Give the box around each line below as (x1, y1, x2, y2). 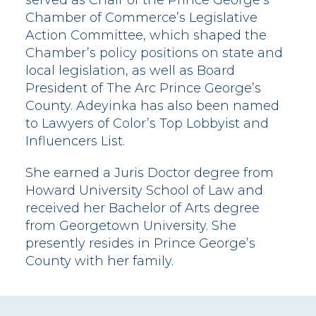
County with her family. (25, 253, 174, 269)
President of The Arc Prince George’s (25, 80, 261, 97)
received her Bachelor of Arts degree (25, 200, 260, 217)
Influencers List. (25, 133, 125, 150)
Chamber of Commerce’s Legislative (25, 10, 257, 26)
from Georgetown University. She (25, 218, 236, 234)
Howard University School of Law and (25, 183, 263, 199)
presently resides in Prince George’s (25, 236, 255, 252)
